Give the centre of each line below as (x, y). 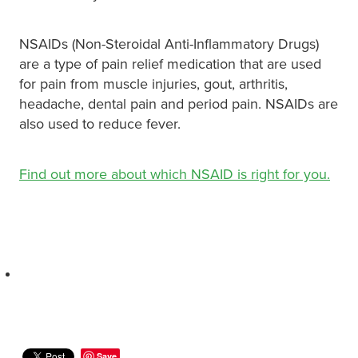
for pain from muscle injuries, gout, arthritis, (155, 84)
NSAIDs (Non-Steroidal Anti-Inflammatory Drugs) (169, 44)
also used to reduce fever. (100, 124)
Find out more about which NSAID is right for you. (175, 174)
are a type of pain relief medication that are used (170, 64)
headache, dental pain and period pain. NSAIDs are (179, 104)
